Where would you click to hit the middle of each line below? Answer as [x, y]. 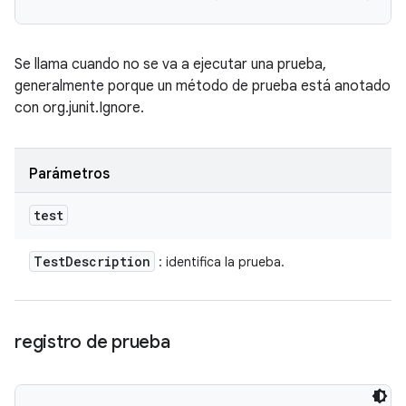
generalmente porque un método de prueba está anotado [203, 86]
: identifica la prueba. [220, 262]
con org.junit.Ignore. [79, 108]
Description [108, 261]
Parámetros [69, 174]
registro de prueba [92, 342]
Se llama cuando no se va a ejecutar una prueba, [170, 64]
